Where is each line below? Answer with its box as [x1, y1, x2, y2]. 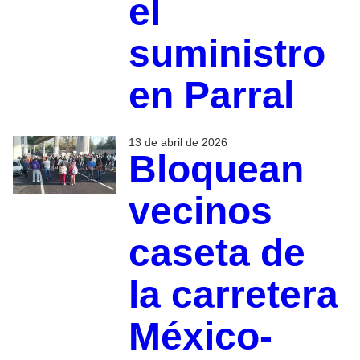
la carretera [128, 272, 338, 316]
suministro [128, 31, 325, 75]
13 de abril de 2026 [128, 135, 227, 149]
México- [128, 314, 272, 358]
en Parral [128, 73, 294, 117]
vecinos [128, 189, 272, 232]
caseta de [128, 231, 305, 274]
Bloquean [128, 147, 304, 190]
